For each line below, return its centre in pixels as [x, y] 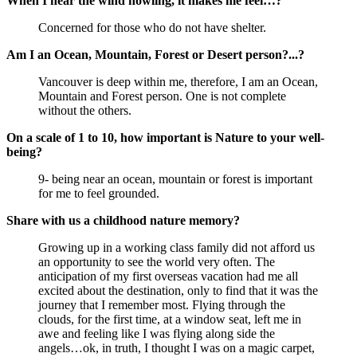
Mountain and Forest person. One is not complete [162, 96]
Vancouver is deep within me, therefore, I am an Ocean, [178, 82]
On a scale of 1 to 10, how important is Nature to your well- [165, 138]
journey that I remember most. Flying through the [162, 305]
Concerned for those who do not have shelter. [152, 28]
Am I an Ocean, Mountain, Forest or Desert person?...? [155, 55]
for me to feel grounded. [99, 194]
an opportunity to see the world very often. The [157, 262]
